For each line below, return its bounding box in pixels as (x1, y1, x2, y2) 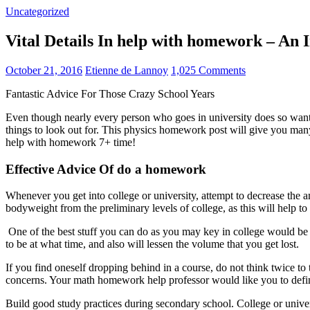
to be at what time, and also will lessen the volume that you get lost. (6, 238, 299, 250)
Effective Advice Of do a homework (6, 161, 206, 176)
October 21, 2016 (6, 64, 82, 76)
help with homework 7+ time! (6, 136, 136, 148)
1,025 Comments (171, 64, 246, 76)
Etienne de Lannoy (85, 64, 168, 76)
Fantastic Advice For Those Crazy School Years (6, 87, 215, 100)
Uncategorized (6, 6, 69, 17)
